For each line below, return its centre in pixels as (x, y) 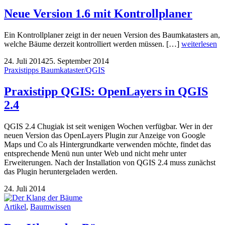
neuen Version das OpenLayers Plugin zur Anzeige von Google (105, 136)
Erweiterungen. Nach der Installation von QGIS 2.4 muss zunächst (110, 163)
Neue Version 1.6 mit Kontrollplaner (98, 14)
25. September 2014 (77, 61)
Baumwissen (50, 207)
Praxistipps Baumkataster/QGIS (54, 70)
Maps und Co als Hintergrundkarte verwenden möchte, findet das (107, 145)
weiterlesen (199, 44)
